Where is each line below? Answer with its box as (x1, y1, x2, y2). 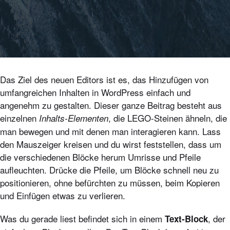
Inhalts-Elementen (39, 112, 108, 124)
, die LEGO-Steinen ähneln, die (108, 111, 227, 124)
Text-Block (165, 212, 208, 225)
